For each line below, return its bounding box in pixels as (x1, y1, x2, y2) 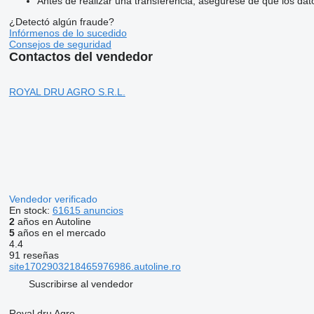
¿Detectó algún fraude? (8, 15, 114, 27)
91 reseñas (8, 249, 59, 261)
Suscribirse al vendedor (28, 278, 133, 290)
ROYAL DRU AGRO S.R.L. (8, 86, 125, 97)
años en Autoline (14, 215, 91, 227)
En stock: (8, 204, 53, 216)
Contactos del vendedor (8, 49, 153, 64)
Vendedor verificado (8, 193, 100, 205)
